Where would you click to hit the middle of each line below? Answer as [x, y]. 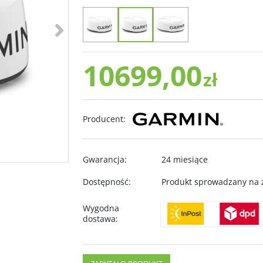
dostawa [99, 219]
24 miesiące [185, 159]
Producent [103, 119]
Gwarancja [104, 159]
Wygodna [101, 208]
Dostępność [106, 182]
